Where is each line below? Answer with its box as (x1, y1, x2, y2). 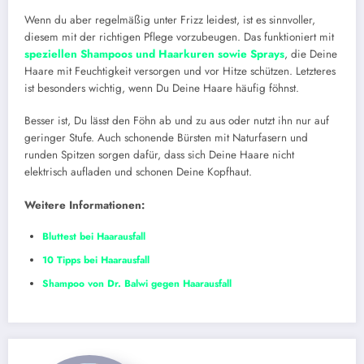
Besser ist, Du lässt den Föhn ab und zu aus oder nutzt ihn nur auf (24, 113, 329, 129)
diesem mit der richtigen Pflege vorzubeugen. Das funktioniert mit (24, 29, 334, 45)
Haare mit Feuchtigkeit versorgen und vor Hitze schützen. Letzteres (24, 63, 336, 80)
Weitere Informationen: (24, 197, 145, 213)
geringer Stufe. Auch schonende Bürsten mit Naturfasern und (24, 130, 308, 146)
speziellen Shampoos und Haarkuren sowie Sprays (24, 46, 284, 63)
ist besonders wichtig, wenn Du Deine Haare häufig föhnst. (24, 80, 299, 97)
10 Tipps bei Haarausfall (42, 252, 149, 267)
